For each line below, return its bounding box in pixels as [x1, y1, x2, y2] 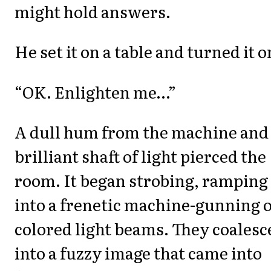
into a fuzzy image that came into [15, 241, 262, 265]
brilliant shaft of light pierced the [15, 144, 266, 168]
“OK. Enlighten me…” [15, 79, 176, 103]
